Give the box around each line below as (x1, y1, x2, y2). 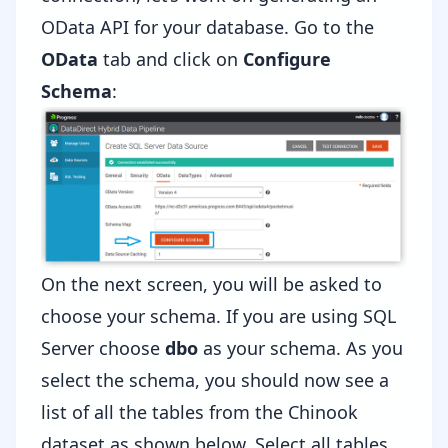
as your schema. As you (198, 335, 403, 360)
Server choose (41, 335, 165, 360)
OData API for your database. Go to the (41, 15, 374, 40)
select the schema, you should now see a (41, 367, 389, 392)
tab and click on (98, 47, 243, 72)
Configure (243, 47, 331, 72)
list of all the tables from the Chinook (41, 399, 358, 424)
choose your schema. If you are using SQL (41, 303, 396, 328)
